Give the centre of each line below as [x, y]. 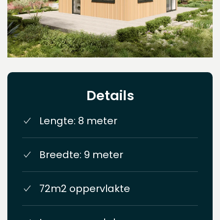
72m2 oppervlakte [85, 188]
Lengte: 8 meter [78, 121]
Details [110, 95]
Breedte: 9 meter [81, 154]
